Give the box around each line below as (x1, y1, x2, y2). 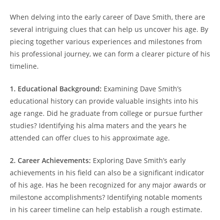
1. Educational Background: (10, 83, 102, 93)
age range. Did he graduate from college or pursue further (10, 108, 203, 118)
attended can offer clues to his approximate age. (10, 133, 170, 142)
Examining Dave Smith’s (102, 83, 182, 93)
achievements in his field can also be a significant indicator (10, 167, 204, 177)
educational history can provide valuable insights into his (10, 96, 198, 106)
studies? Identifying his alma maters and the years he (10, 120, 187, 130)
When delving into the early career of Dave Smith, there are (10, 12, 205, 22)
